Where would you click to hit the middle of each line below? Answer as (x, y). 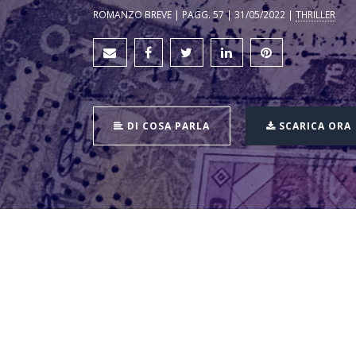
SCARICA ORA (313, 126)
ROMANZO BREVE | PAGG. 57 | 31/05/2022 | (194, 15)
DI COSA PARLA (167, 126)
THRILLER (315, 15)
